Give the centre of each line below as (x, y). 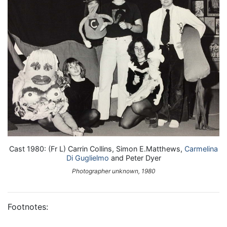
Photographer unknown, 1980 (113, 171)
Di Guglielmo (87, 158)
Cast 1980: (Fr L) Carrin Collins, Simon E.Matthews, (97, 148)
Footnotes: (28, 207)
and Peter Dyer (135, 158)
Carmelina (201, 148)
